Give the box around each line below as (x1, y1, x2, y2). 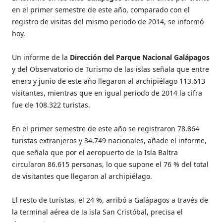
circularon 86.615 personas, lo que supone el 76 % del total (12, 159, 209, 169)
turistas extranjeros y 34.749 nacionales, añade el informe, (12, 135, 207, 145)
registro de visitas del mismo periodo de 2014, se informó (12, 16, 204, 26)
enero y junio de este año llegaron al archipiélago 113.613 (12, 76, 206, 86)
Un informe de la (12, 52, 70, 62)
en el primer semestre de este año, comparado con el (12, 4, 190, 14)
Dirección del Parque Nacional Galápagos (70, 52, 210, 62)
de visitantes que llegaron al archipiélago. (12, 171, 153, 181)
